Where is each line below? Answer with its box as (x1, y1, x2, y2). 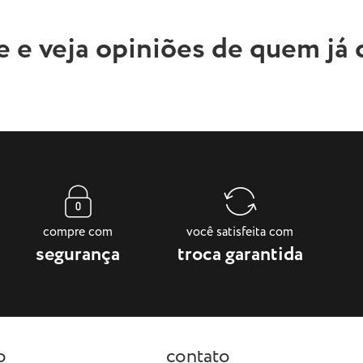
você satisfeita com (186, 222, 293, 241)
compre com (43, 222, 113, 241)
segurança (36, 240, 120, 269)
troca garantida (177, 240, 303, 269)
